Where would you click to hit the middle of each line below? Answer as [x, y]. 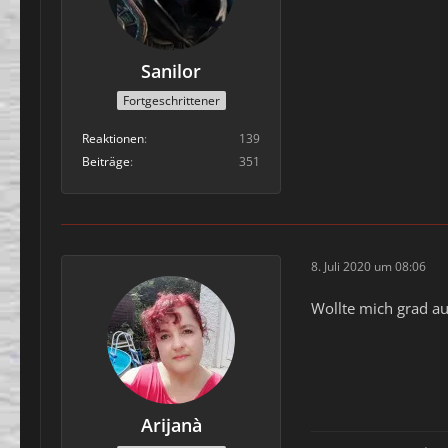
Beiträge [106, 162]
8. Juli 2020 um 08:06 [368, 266]
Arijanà [171, 425]
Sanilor [171, 70]
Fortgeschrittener [171, 101]
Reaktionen [113, 139]
